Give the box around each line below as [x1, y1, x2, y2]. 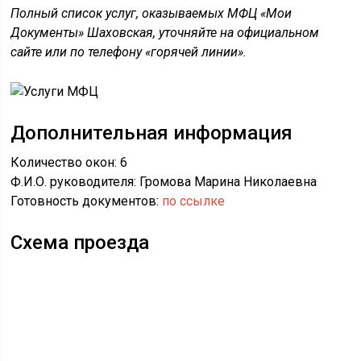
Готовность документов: [10, 193, 163, 209]
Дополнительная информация [10, 121, 293, 144]
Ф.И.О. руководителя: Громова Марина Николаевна [10, 173, 317, 189]
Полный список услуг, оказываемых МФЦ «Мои [10, 5, 293, 21]
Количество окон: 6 [10, 154, 128, 170]
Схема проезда [10, 230, 150, 254]
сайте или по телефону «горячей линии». [10, 44, 247, 60]
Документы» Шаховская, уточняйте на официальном [10, 24, 320, 40]
